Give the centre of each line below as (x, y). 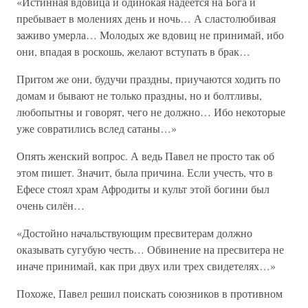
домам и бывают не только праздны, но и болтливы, (139, 95)
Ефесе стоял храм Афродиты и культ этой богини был (143, 189)
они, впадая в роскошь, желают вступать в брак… (133, 51)
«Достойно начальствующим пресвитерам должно (134, 233)
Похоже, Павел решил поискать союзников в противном (150, 293)
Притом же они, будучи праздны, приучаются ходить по (148, 79)
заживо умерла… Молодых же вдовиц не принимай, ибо (150, 35)
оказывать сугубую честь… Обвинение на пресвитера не (150, 249)
